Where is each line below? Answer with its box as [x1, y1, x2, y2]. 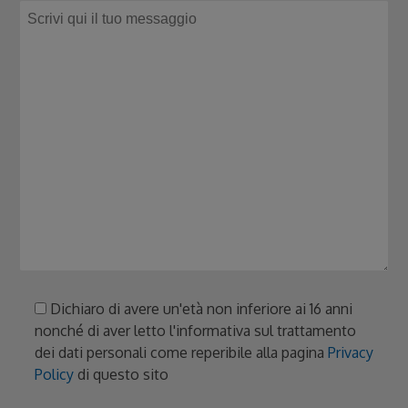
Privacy [328, 343, 374, 362]
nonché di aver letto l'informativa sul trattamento [35, 321, 357, 341]
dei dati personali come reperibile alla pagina [35, 343, 329, 362]
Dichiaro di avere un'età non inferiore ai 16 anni [50, 300, 353, 319]
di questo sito [74, 365, 169, 384]
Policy [35, 365, 75, 384]
